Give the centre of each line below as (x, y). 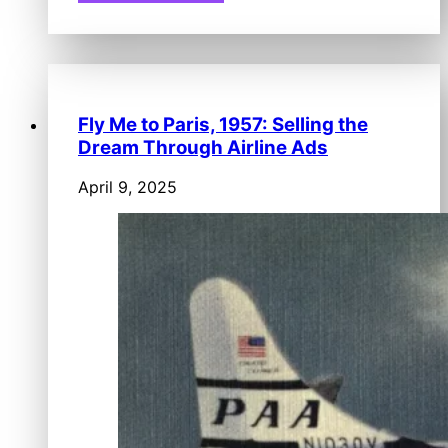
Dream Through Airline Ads (203, 147)
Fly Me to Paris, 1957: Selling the (223, 124)
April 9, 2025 (127, 187)
